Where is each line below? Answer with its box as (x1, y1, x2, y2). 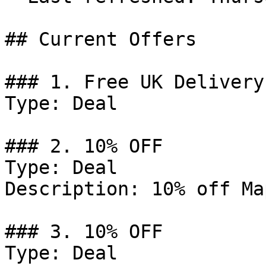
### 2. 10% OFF (5, 135, 163, 157)
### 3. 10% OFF (5, 221, 163, 242)
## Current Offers (5, 28, 197, 50)
